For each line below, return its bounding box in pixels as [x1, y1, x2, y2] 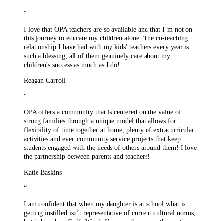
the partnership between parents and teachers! [24, 152, 150, 160]
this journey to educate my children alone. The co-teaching [24, 34, 188, 42]
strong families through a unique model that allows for [24, 117, 176, 125]
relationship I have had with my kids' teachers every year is [24, 43, 189, 51]
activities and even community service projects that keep [24, 135, 181, 143]
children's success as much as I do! [24, 61, 120, 69]
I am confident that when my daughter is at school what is [24, 200, 185, 208]
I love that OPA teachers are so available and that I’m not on [24, 25, 192, 33]
